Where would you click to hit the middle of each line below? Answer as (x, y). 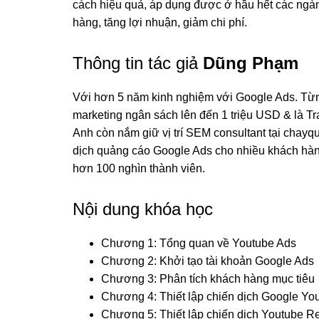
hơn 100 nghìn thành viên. (139, 168)
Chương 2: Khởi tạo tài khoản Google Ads (208, 261)
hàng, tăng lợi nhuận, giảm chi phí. (160, 22)
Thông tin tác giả (138, 63)
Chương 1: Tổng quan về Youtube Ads (199, 243)
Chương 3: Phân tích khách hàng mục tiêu (208, 278)
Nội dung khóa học (143, 209)
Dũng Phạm (251, 63)
